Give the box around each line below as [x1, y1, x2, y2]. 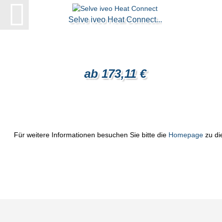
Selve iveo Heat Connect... [68, 15, 162, 24]
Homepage [168, 131, 204, 139]
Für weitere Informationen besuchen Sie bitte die [14, 131, 169, 139]
